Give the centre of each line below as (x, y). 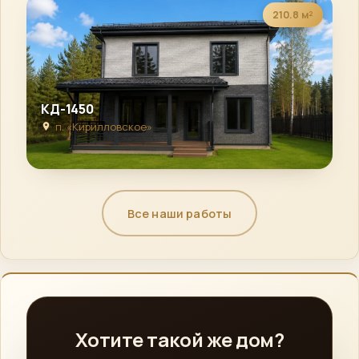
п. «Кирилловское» (104, 127)
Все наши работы (179, 213)
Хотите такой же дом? (179, 339)
